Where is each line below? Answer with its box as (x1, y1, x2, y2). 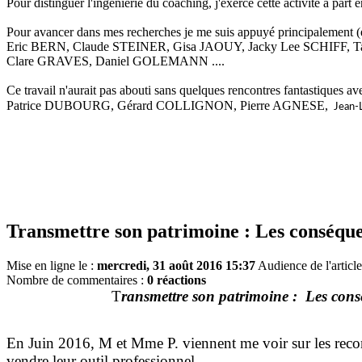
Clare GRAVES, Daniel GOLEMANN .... (6, 54, 225, 69)
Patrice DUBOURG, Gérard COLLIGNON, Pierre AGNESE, (6, 99, 331, 113)
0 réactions (147, 273, 206, 288)
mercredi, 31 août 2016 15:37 (97, 259, 255, 273)
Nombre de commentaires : (6, 273, 147, 288)
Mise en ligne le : (6, 259, 97, 273)
